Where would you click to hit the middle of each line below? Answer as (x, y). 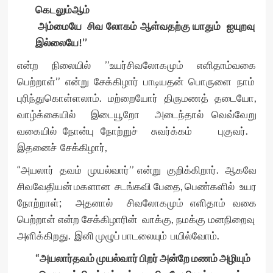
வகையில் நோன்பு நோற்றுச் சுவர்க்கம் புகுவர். (136, 131)
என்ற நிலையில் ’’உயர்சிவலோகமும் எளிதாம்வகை (136, 65)
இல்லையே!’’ (61, 43)
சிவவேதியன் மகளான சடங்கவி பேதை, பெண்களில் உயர (136, 186)
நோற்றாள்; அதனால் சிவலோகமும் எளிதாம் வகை (136, 203)
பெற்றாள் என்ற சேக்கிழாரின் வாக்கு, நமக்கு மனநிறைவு (136, 219)
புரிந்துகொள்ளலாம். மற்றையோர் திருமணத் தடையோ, (136, 98)
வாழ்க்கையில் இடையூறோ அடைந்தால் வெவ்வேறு (136, 115)
